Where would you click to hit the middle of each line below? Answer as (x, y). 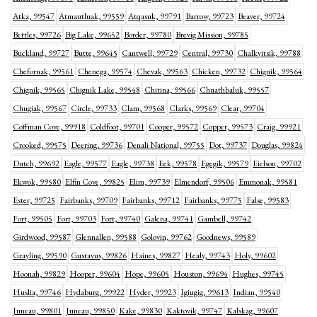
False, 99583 (267, 200)
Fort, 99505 (33, 219)
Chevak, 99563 (162, 71)
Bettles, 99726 (37, 35)
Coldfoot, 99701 (117, 127)
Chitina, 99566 (170, 90)
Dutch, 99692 (36, 163)
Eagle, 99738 (133, 163)
